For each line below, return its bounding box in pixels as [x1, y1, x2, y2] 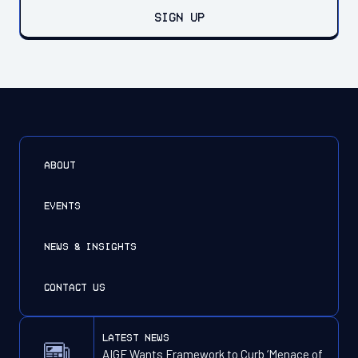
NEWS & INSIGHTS [44, 241, 137, 251]
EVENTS [44, 201, 81, 210]
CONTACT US [44, 282, 105, 292]
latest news [102, 332, 169, 342]
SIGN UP [153, 11, 205, 23]
